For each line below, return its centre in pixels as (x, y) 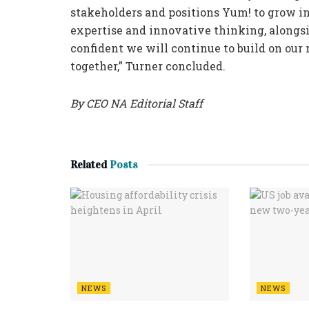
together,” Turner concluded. (148, 66)
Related (89, 164)
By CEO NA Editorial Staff (137, 103)
